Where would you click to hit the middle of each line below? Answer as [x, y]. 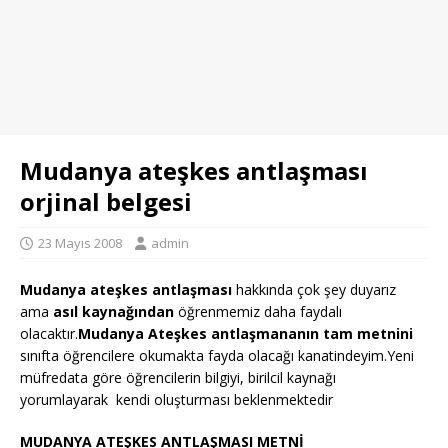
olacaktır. [49, 333]
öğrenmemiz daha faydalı [258, 311]
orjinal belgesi [106, 201]
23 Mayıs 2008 [80, 243]
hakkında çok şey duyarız [314, 289]
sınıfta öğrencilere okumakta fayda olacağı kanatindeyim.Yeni [217, 355]
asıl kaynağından [113, 311]
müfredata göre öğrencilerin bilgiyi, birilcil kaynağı [178, 377]
